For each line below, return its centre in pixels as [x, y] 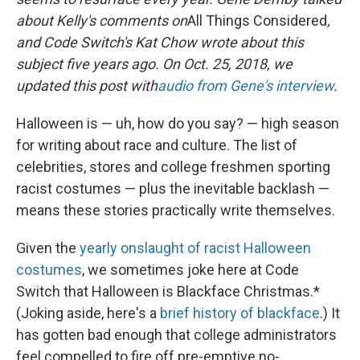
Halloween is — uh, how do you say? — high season [178, 123]
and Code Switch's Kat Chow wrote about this [160, 42]
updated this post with [87, 86]
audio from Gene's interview [245, 86]
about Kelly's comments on [102, 20]
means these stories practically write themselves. [176, 210]
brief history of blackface [240, 313]
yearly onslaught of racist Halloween [195, 248]
